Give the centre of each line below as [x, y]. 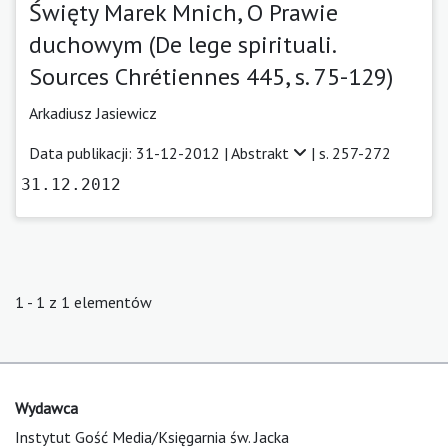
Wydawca [46, 407]
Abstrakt [262, 152]
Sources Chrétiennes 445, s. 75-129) [211, 76]
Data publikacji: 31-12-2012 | [130, 152]
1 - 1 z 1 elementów [83, 301]
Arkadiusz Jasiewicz [93, 112]
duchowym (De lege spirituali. [182, 44]
